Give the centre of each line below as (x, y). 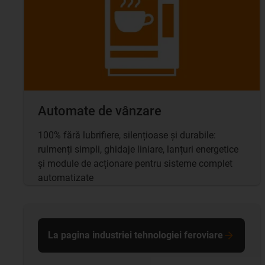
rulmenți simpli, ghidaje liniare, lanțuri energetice (138, 149)
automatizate (66, 177)
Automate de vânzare (100, 111)
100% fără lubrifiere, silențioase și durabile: (127, 135)
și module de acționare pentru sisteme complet (135, 163)
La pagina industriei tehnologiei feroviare (135, 235)
